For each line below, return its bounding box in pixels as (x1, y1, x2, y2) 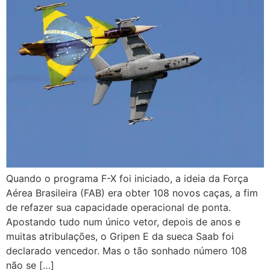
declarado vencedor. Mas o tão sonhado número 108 (6, 245, 247, 257)
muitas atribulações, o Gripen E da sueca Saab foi (6, 230, 234, 243)
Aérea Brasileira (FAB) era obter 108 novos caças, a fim (6, 187, 258, 199)
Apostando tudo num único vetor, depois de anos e (6, 216, 240, 228)
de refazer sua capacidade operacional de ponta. (6, 201, 231, 214)
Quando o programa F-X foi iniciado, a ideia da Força (6, 172, 248, 185)
